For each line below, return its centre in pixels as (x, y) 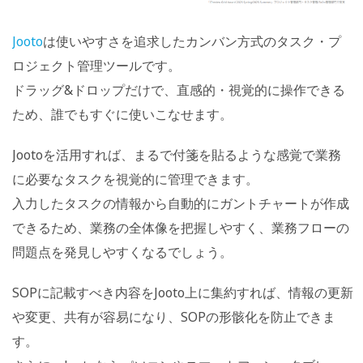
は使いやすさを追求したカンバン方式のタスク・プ (192, 42)
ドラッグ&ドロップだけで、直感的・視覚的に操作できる (179, 90)
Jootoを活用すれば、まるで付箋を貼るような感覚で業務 (177, 155)
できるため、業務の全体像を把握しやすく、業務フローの (181, 228)
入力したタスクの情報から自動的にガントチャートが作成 (181, 204)
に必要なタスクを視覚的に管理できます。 (135, 179)
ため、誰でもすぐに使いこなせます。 (122, 115)
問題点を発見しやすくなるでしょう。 (122, 252)
